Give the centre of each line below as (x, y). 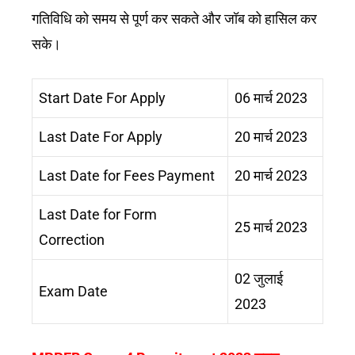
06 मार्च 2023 (271, 97)
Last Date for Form (98, 214)
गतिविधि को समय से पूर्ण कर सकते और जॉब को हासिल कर (174, 18)
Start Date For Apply (102, 97)
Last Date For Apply (101, 136)
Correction (72, 239)
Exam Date (73, 291)
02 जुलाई (259, 278)
